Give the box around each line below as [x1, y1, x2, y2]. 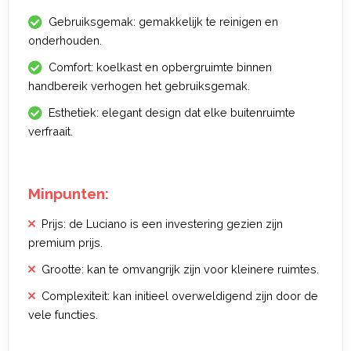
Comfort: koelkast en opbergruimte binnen [49, 60, 272, 74]
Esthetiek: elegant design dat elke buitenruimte [49, 106, 295, 119]
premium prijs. [28, 236, 103, 249]
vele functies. [28, 308, 98, 321]
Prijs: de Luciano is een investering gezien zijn [42, 217, 283, 230]
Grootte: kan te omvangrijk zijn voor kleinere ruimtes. [42, 262, 319, 276]
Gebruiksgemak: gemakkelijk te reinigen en [49, 15, 278, 28]
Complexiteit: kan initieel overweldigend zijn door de [42, 289, 318, 302]
